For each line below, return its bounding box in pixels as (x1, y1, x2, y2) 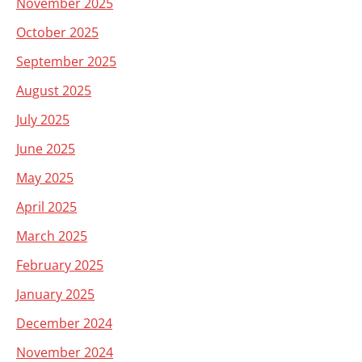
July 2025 (16, 111, 69, 128)
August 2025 (16, 82, 91, 99)
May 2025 (16, 169, 74, 187)
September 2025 (16, 53, 116, 70)
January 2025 (16, 285, 95, 303)
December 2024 (16, 314, 112, 332)
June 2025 (16, 140, 75, 158)
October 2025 (16, 23, 99, 41)
